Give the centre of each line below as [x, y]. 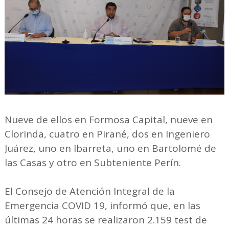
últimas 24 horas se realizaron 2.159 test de [106, 220]
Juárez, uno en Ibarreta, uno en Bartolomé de [110, 148]
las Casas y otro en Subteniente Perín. [93, 163]
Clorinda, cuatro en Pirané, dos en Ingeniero [107, 134]
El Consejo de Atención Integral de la [89, 191]
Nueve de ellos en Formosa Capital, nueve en [108, 120]
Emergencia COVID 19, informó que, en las [102, 206]
